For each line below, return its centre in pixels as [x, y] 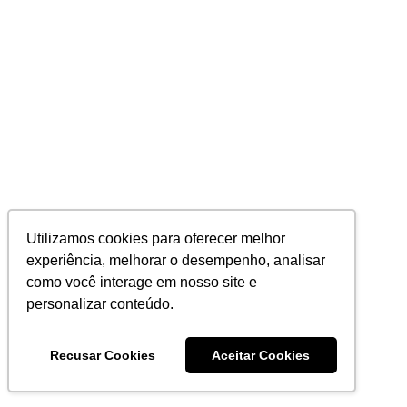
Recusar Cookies [102, 356]
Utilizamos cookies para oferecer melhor [156, 239]
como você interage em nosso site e [142, 283]
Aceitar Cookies [261, 356]
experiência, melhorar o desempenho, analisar [176, 261]
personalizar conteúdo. [100, 304]
